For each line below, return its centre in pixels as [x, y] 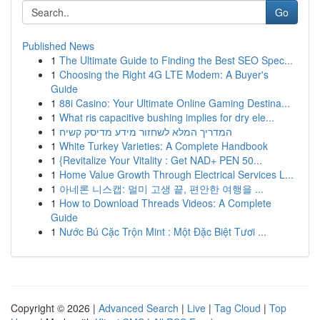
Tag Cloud [237, 308]
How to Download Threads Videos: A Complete [165, 203]
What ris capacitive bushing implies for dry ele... [167, 117]
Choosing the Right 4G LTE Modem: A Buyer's [164, 74]
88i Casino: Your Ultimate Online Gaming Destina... [175, 103]
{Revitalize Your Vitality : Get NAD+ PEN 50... [161, 160]
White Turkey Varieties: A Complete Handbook [164, 146]
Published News [58, 46]
